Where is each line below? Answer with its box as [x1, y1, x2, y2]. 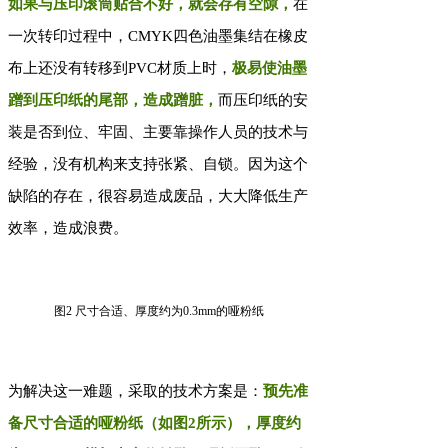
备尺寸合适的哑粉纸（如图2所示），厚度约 [8, 415, 301, 432]
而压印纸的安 [218, 92, 308, 109]
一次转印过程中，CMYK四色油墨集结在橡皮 [8, 28, 308, 45]
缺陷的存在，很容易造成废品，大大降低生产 [8, 188, 308, 205]
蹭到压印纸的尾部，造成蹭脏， [8, 92, 218, 109]
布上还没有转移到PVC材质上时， [8, 60, 232, 77]
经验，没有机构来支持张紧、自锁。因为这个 [8, 156, 308, 173]
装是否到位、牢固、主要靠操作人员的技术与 [8, 124, 308, 141]
